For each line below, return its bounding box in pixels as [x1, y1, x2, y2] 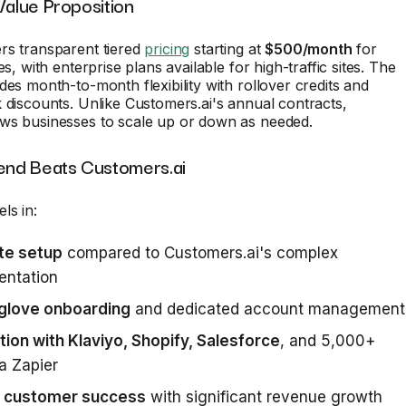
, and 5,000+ [280, 332, 375, 350]
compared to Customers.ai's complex [63, 244, 338, 262]
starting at [189, 40, 266, 58]
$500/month [265, 40, 353, 58]
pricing [144, 40, 190, 58]
